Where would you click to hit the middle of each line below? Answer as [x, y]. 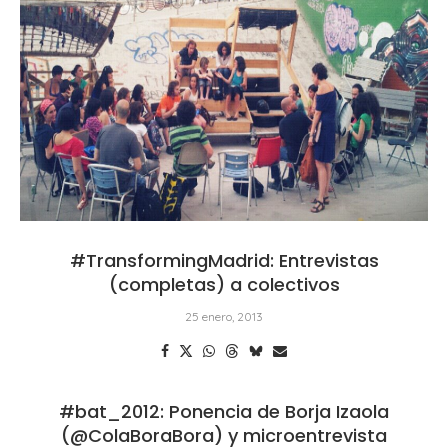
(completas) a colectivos [224, 284]
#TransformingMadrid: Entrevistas [224, 260]
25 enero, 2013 [224, 316]
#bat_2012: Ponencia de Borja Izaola [224, 411]
